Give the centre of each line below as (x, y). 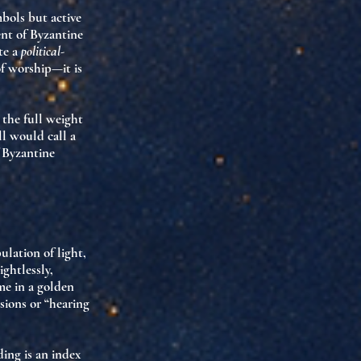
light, (72, 253)
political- (43, 51)
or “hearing (58, 303)
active (66, 17)
